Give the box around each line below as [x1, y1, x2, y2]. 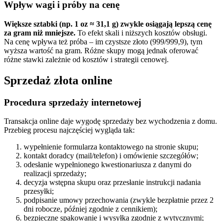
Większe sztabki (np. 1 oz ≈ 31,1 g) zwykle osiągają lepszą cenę [4, 19, 212, 28]
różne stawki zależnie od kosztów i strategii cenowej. [4, 55, 169, 64]
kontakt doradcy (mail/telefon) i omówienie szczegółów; [24, 151, 198, 160]
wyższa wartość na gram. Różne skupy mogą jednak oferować [4, 46, 198, 55]
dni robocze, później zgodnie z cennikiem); [24, 205, 157, 214]
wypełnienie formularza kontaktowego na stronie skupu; [24, 143, 198, 151]
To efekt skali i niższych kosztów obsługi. [75, 28, 207, 37]
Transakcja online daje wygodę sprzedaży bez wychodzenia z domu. [4, 117, 217, 126]
